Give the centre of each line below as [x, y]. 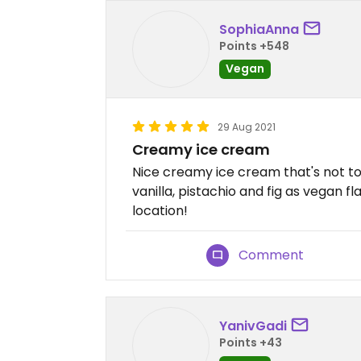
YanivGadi [253, 326]
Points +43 [251, 342]
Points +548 [254, 46]
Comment [272, 255]
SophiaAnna [259, 29]
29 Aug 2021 [247, 127]
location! [160, 211]
